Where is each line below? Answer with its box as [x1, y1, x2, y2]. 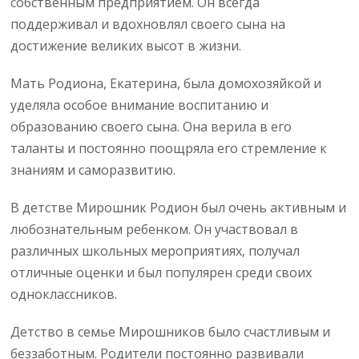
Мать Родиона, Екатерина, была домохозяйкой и [10, 74, 322, 92]
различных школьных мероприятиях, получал [10, 241, 301, 260]
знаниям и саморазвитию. [10, 160, 176, 179]
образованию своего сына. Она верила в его [10, 117, 292, 135]
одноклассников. [10, 284, 118, 303]
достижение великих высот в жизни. [10, 36, 242, 54]
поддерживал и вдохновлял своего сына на [10, 14, 286, 33]
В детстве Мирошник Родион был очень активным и [10, 198, 347, 216]
